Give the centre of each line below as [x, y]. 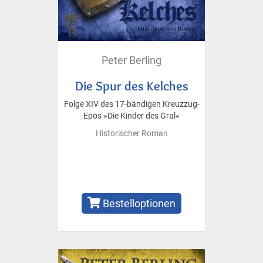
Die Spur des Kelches [131, 85]
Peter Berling [131, 60]
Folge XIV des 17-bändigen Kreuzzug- [131, 104]
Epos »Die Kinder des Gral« [131, 116]
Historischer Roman [131, 133]
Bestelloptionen [138, 203]
